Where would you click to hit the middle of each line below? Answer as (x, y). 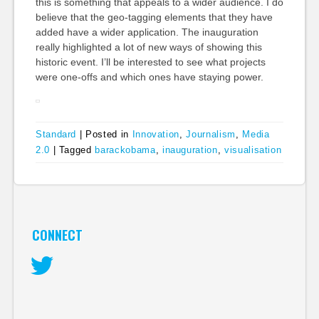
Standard (56, 134)
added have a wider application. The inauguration (147, 32)
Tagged (77, 150)
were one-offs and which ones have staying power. (149, 77)
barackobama (125, 150)
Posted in (109, 134)
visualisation (253, 150)
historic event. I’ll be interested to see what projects (150, 62)
